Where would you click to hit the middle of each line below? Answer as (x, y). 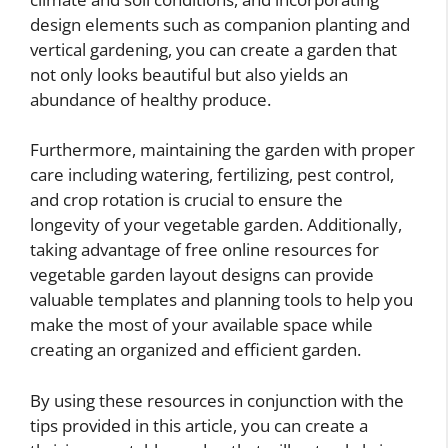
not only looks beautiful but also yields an (189, 74)
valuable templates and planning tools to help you (221, 299)
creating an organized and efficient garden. (195, 349)
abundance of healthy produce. (150, 99)
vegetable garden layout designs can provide (202, 274)
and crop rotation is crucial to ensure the (186, 199)
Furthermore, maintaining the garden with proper (222, 149)
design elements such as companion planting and (220, 24)
